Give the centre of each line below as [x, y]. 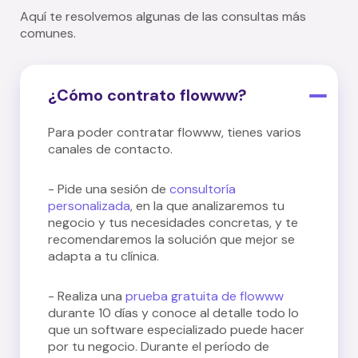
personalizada [89, 205]
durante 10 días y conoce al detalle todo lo [173, 312]
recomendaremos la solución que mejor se [171, 239]
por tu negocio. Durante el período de [159, 346]
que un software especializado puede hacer [176, 329]
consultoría [203, 189]
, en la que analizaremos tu [207, 205]
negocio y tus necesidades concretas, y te [173, 222]
